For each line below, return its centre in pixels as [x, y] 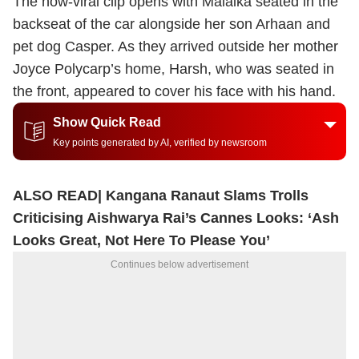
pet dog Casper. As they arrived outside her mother [175, 46]
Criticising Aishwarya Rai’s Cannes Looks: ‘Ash [176, 218]
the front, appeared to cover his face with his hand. [174, 91]
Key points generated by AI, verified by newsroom [160, 143]
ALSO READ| [57, 196]
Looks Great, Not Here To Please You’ [141, 240]
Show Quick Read [107, 122]
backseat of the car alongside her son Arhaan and [171, 24]
